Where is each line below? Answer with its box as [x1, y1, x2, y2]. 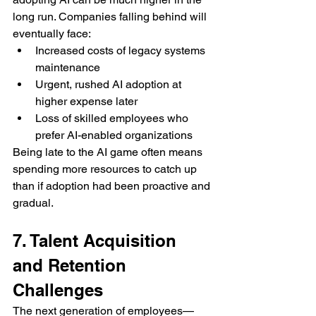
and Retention [13, 255, 131, 276]
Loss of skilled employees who [35, 111, 191, 126]
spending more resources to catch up [13, 162, 200, 176]
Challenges [13, 280, 103, 300]
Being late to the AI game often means [13, 145, 205, 159]
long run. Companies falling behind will [13, 10, 209, 24]
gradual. [13, 196, 54, 210]
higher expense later [35, 95, 138, 109]
